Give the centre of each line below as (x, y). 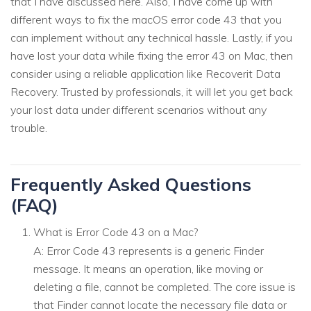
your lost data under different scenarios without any (138, 109)
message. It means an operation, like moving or (148, 268)
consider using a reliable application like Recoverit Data (145, 73)
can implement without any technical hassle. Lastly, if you (151, 37)
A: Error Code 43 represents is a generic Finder (149, 250)
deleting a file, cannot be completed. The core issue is (165, 286)
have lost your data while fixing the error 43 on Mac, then (152, 55)
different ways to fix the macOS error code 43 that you (146, 19)
